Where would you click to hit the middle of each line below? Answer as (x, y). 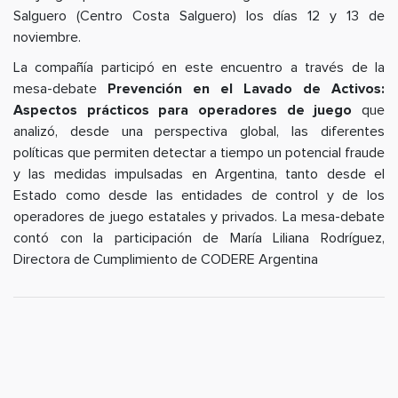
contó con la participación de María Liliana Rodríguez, (199, 239)
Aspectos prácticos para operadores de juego (183, 111)
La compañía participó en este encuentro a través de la (199, 68)
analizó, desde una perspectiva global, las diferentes (199, 132)
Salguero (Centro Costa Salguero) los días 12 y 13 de (199, 16)
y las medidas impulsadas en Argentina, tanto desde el (199, 175)
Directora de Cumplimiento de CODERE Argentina (167, 260)
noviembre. (47, 38)
